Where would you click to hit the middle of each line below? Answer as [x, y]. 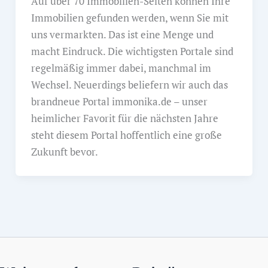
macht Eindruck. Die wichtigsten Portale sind [132, 51]
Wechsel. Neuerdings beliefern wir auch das [129, 85]
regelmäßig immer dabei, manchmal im [121, 68]
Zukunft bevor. [64, 152]
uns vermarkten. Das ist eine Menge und [122, 35]
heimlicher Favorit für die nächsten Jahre [124, 118]
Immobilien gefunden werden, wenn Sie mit [130, 18]
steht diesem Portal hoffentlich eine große [126, 135]
